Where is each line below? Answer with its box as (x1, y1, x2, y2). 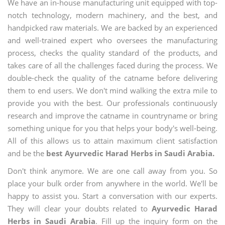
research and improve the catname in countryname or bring (8, 110, 217, 121)
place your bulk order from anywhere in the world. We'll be (8, 178, 217, 188)
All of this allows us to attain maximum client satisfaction (8, 136, 217, 146)
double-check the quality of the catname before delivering (8, 73, 217, 83)
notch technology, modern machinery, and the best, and (8, 10, 217, 20)
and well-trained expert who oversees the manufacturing (8, 35, 217, 45)
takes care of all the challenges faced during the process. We (8, 60, 217, 70)
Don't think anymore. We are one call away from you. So (8, 166, 217, 176)
